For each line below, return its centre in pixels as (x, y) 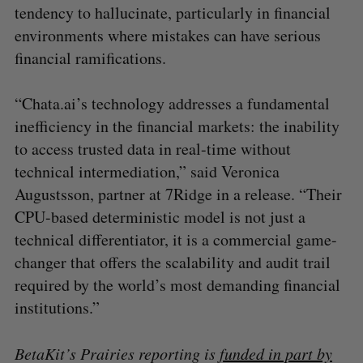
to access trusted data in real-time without (152, 148)
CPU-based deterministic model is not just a (160, 216)
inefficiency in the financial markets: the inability (177, 126)
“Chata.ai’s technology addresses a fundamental (172, 103)
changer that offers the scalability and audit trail (172, 262)
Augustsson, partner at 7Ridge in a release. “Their (178, 194)
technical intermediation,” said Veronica (147, 171)
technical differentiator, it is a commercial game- (175, 239)
